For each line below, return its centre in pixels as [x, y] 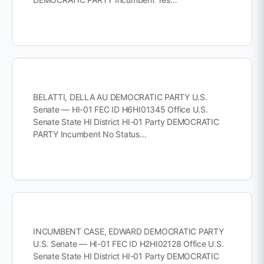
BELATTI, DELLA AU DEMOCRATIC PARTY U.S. [120, 97]
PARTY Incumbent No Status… [90, 134]
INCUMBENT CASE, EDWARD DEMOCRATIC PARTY [128, 231]
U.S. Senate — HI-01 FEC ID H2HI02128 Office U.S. [128, 244]
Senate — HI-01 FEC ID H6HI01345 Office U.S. [121, 109]
